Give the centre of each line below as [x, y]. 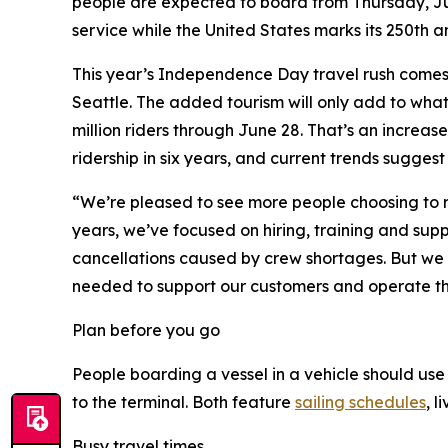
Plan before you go [146, 330]
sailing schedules [360, 402]
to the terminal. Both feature [183, 402]
